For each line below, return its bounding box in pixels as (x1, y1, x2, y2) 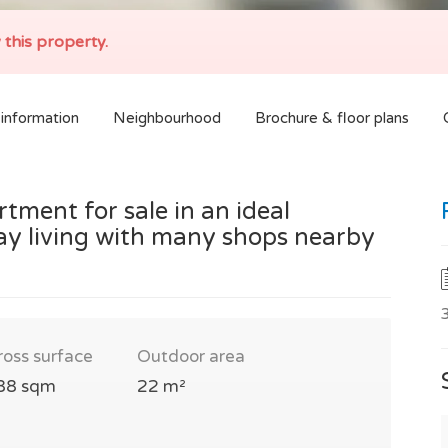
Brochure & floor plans (255, 109, 409, 127)
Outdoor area (137, 346, 245, 367)
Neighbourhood (113, 109, 221, 127)
